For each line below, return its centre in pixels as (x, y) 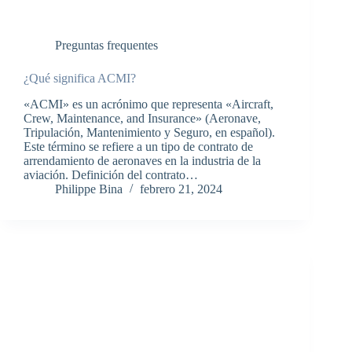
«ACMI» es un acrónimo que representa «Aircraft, (148, 104)
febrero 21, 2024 (181, 189)
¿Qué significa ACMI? (80, 79)
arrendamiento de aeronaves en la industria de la (142, 161)
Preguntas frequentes (106, 46)
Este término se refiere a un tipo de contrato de (138, 147)
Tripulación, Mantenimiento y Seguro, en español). (149, 133)
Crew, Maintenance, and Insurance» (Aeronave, (142, 119)
